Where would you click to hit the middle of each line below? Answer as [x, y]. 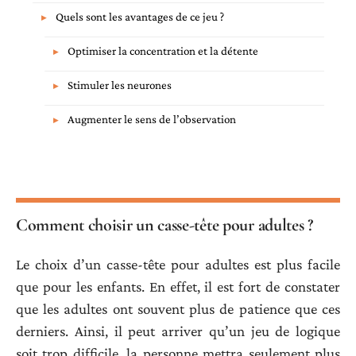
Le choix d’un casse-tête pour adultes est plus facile [178, 265]
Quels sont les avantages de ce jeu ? [140, 17]
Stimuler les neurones [120, 85]
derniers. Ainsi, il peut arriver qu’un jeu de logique [178, 331]
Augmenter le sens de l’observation [152, 120]
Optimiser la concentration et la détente [163, 51]
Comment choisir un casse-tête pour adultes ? [164, 224]
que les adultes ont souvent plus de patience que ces [178, 309]
